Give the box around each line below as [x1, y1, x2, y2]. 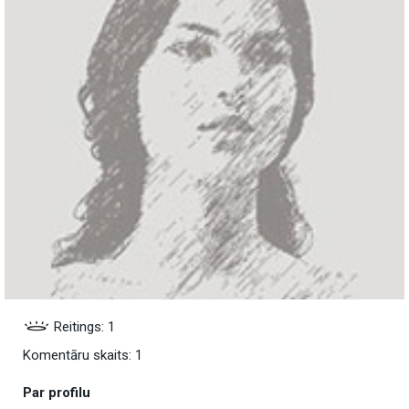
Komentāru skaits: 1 [23, 347, 142, 364]
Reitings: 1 [50, 319, 115, 336]
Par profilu [23, 384, 90, 402]
